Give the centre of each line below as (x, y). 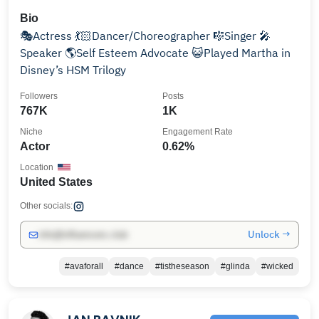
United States (56, 182)
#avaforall (84, 266)
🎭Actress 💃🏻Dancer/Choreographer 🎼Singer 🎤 (47, 36)
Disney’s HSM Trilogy (73, 70)
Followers (39, 96)
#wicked (277, 266)
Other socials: (46, 206)
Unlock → (269, 234)
